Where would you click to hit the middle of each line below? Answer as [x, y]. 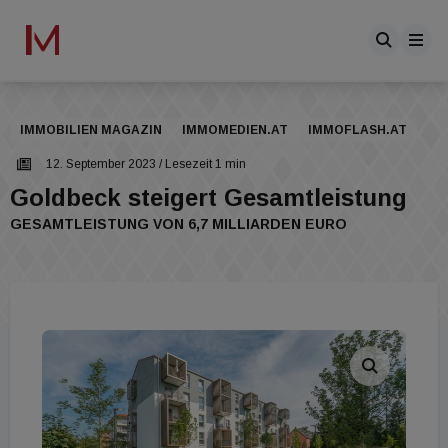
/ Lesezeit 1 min [201, 164]
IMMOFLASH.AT [357, 130]
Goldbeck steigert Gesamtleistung [208, 197]
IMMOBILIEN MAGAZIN [91, 130]
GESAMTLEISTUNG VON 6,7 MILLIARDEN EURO [178, 224]
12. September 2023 [101, 164]
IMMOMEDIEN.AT [235, 130]
